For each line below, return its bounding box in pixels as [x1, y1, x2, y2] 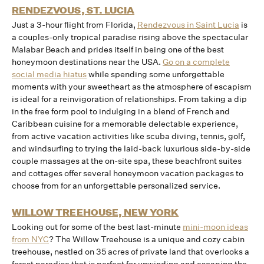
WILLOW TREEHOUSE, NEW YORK [12, 206, 179, 219]
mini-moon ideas [183, 222, 248, 232]
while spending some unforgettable [87, 69, 225, 80]
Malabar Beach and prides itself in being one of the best [12, 44, 224, 55]
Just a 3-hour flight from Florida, [12, 19, 137, 30]
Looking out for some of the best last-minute [12, 222, 183, 232]
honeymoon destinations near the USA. [12, 57, 163, 67]
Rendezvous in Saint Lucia [137, 19, 239, 30]
